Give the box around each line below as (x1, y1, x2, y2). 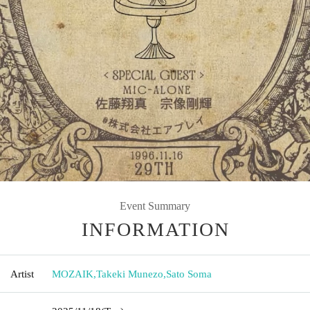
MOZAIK (52, 268, 93, 280)
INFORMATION (82, 218, 230, 240)
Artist (10, 268, 34, 280)
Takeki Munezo (96, 268, 163, 280)
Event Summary (120, 199, 190, 212)
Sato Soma (166, 268, 212, 280)
